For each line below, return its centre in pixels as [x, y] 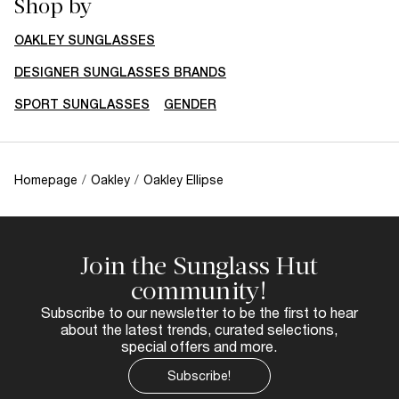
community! [199, 290]
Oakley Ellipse [183, 179]
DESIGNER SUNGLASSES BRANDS [120, 72]
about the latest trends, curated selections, [199, 329]
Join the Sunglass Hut [199, 265]
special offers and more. [199, 346]
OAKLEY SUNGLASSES [85, 40]
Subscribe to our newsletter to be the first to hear [199, 312]
